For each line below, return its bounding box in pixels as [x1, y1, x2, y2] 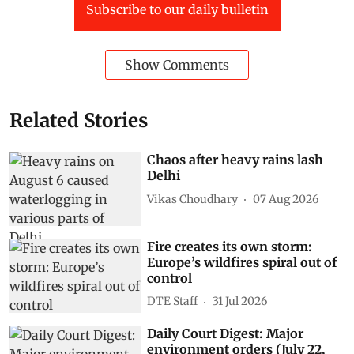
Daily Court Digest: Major [147, 325, 304, 341]
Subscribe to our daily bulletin [85, 2, 269, 18]
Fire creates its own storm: [147, 238, 313, 254]
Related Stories [9, 108, 148, 134]
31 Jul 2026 [213, 294, 268, 309]
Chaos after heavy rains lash [147, 152, 324, 168]
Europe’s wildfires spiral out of [147, 254, 337, 270]
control [147, 269, 193, 286]
